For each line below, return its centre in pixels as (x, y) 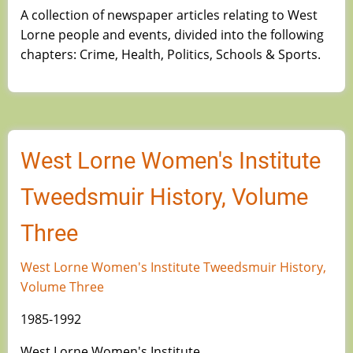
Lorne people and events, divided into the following (172, 34)
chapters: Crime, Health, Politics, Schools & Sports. (171, 54)
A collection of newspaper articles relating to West (169, 15)
